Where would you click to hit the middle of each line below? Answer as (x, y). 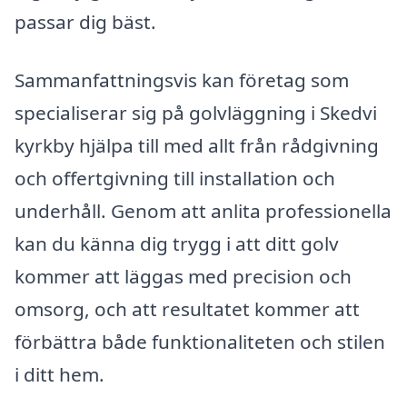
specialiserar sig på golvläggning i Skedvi (196, 112)
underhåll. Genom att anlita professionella (203, 210)
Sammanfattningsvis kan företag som (182, 79)
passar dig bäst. (85, 22)
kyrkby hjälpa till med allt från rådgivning (197, 145)
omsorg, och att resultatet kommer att (187, 308)
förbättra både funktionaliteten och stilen (200, 341)
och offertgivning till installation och (175, 178)
